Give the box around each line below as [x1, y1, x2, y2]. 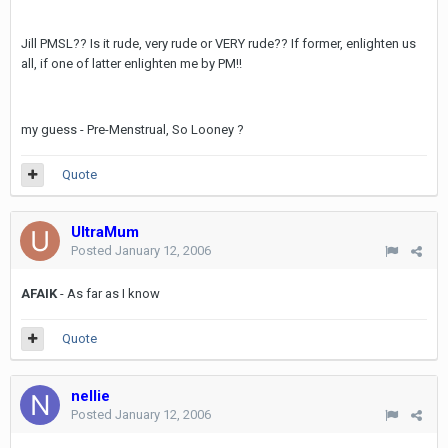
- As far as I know [57, 286, 160, 301]
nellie [71, 387, 110, 405]
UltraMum [71, 223, 139, 241]
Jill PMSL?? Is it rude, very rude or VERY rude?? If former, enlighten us [21, 36, 416, 51]
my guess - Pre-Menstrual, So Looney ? [21, 122, 244, 137]
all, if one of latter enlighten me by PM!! [21, 56, 242, 71]
